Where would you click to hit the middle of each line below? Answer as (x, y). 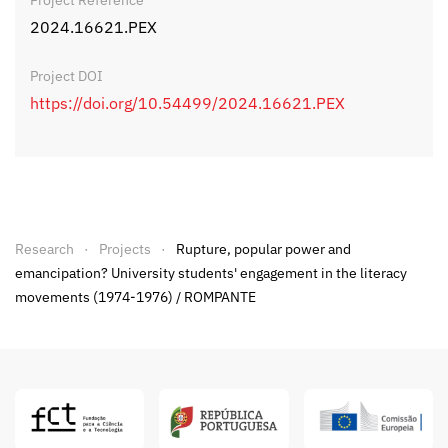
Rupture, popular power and (263, 249)
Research (44, 249)
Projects (125, 249)
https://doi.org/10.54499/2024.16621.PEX (187, 103)
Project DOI (66, 76)
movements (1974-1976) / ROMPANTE (135, 297)
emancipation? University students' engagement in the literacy (211, 273)
